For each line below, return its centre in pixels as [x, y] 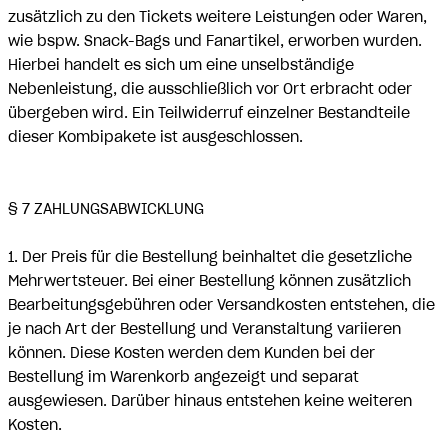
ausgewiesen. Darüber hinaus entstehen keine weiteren [210, 401]
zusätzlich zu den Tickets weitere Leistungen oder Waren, [217, 17]
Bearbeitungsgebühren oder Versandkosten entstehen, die [221, 305]
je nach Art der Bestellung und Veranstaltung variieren [204, 329]
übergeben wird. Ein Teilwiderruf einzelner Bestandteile [209, 113]
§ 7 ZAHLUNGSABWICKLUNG [106, 209]
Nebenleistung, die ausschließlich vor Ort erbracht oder [210, 89]
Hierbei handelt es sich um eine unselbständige [181, 65]
